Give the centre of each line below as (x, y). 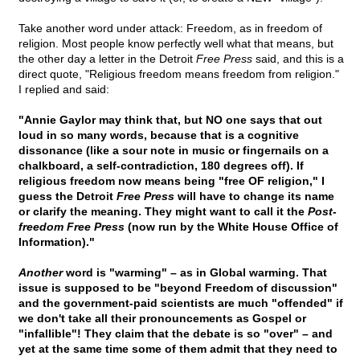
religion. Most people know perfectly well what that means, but (176, 44)
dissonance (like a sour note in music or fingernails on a (174, 151)
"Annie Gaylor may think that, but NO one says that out (170, 120)
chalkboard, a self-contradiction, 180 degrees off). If (161, 166)
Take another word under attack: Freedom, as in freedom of (170, 29)
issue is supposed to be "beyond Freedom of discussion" (178, 288)
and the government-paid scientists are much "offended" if (181, 303)
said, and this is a (298, 59)
